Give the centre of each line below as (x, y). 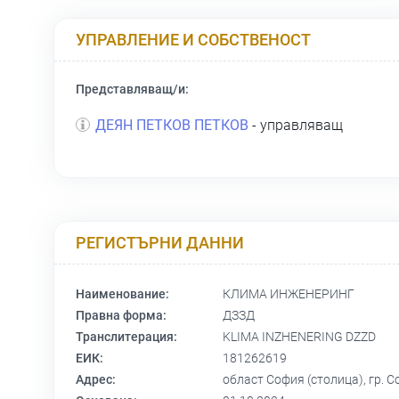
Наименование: (122, 294)
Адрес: (96, 380)
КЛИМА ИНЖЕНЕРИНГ (289, 294)
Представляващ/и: (132, 90)
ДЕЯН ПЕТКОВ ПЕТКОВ (172, 126)
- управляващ (296, 126)
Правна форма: (121, 316)
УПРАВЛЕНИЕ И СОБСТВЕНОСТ (193, 39)
